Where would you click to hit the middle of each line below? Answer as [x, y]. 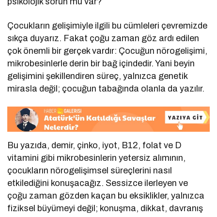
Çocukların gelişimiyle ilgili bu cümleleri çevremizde [108, 26]
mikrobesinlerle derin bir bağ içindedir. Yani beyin [101, 64]
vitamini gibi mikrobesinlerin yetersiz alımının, [97, 158]
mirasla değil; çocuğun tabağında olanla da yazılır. [106, 89]
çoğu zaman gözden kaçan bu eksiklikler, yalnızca [106, 195]
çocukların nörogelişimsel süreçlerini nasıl [90, 170]
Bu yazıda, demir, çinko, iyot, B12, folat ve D [95, 145]
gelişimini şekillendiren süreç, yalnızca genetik [98, 76]
